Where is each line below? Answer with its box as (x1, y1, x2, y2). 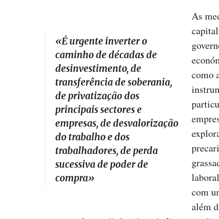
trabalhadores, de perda (55, 145, 158, 157)
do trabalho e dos (55, 131, 130, 143)
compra (55, 172, 88, 184)
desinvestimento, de (55, 63, 141, 75)
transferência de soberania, (55, 76, 172, 88)
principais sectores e (55, 104, 142, 116)
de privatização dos (55, 90, 139, 102)
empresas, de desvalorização (55, 117, 178, 130)
